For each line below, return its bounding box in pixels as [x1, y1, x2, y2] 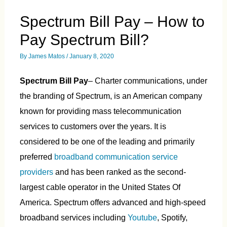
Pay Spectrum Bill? [19, 31, 149, 48]
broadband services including [19, 212, 128, 222]
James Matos [28, 52, 65, 60]
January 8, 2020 [69, 52, 114, 60]
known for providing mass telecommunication [19, 106, 181, 116]
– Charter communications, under [88, 75, 207, 85]
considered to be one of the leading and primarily [19, 136, 195, 146]
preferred [19, 152, 54, 161]
